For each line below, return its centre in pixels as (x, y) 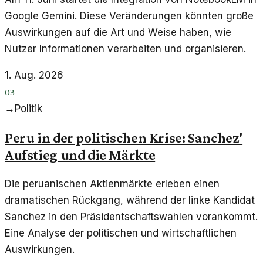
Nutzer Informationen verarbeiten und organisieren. (125, 48)
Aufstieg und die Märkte (80, 154)
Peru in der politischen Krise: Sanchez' (124, 137)
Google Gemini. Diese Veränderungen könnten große (129, 16)
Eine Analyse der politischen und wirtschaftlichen (121, 233)
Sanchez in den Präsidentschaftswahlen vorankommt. (131, 216)
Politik (28, 108)
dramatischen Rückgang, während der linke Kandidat (130, 200)
